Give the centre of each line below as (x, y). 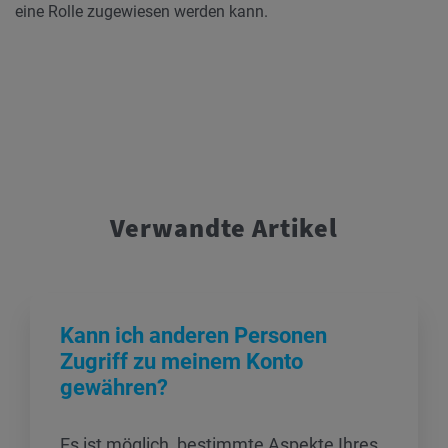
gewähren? (114, 387)
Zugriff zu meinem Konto (181, 361)
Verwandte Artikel (224, 227)
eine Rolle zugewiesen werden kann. (141, 11)
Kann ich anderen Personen (193, 335)
